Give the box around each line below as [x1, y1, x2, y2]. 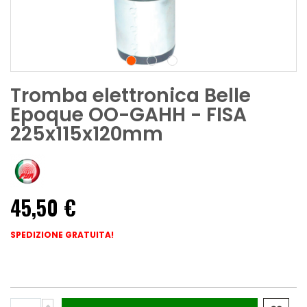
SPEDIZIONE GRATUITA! [10, 229, 114, 241]
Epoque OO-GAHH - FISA [10, 101, 247, 128]
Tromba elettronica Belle [10, 82, 251, 109]
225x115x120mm [10, 120, 163, 147]
